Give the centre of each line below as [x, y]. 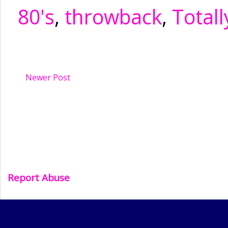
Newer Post [48, 77]
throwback [113, 17]
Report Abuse [39, 177]
